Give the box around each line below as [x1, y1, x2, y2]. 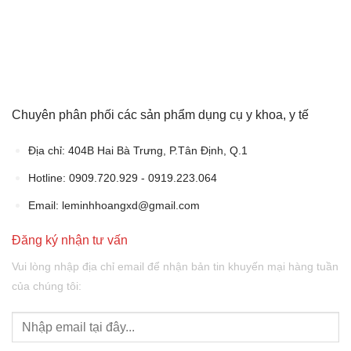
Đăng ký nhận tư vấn [12, 233, 128, 248]
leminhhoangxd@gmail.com [61, 198, 200, 212]
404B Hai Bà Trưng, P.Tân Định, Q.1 [64, 144, 248, 157]
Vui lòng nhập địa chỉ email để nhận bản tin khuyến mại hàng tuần [12, 260, 338, 273]
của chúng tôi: [12, 280, 81, 293]
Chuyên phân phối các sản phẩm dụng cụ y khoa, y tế [12, 107, 309, 121]
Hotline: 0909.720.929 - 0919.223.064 [27, 172, 217, 185]
